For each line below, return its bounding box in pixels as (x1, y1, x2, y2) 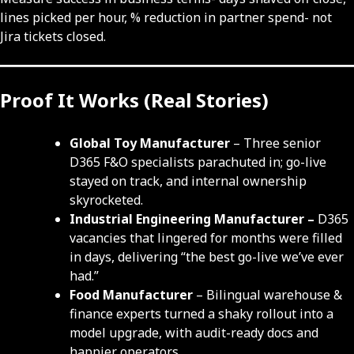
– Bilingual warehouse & (193, 286, 342, 304)
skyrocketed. (70, 191, 143, 209)
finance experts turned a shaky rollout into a (70, 305, 333, 323)
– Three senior (230, 134, 321, 153)
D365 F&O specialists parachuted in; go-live (70, 153, 326, 171)
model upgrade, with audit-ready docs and (70, 324, 318, 342)
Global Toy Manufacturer (70, 134, 230, 153)
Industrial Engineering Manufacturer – (70, 210, 318, 228)
